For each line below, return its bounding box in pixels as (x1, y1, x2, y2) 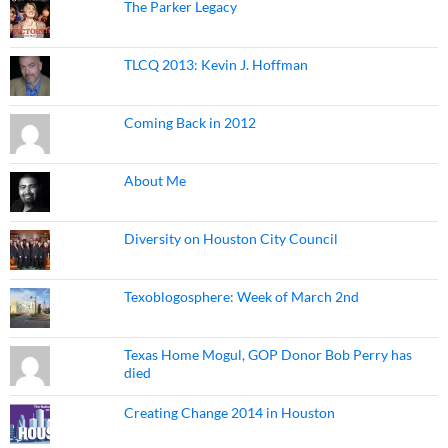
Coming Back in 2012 (123, 114, 256, 131)
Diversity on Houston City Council (123, 230, 338, 247)
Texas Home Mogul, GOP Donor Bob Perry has (123, 346, 412, 363)
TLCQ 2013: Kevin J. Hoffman (123, 56, 308, 73)
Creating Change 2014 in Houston (123, 404, 335, 421)
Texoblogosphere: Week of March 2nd (123, 288, 359, 305)
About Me (123, 172, 186, 189)
